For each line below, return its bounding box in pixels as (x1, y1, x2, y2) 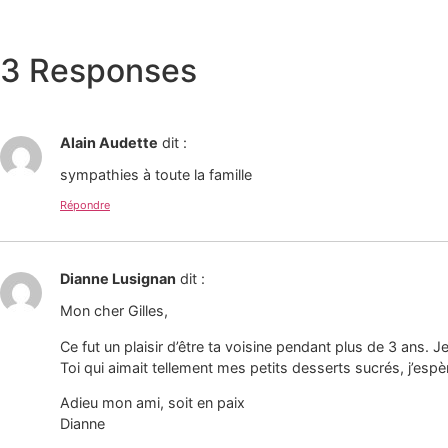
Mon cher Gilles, (60, 302, 168, 320)
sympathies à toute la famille (60, 166, 252, 184)
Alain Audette (60, 133, 158, 151)
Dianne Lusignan (60, 269, 176, 287)
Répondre (60, 197, 110, 212)
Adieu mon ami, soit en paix (60, 393, 245, 411)
